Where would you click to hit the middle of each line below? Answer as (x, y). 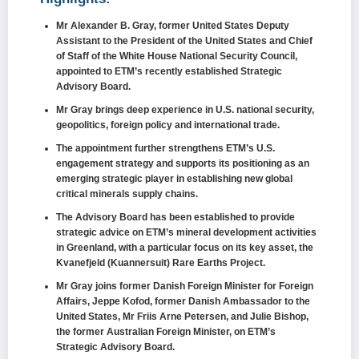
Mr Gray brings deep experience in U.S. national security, (185, 109)
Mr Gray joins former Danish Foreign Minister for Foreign (185, 286)
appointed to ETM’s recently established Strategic (169, 71)
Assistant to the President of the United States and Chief (184, 40)
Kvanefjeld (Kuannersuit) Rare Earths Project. (161, 262)
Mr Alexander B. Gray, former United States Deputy (173, 25)
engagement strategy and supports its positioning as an (183, 163)
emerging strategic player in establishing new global (174, 178)
